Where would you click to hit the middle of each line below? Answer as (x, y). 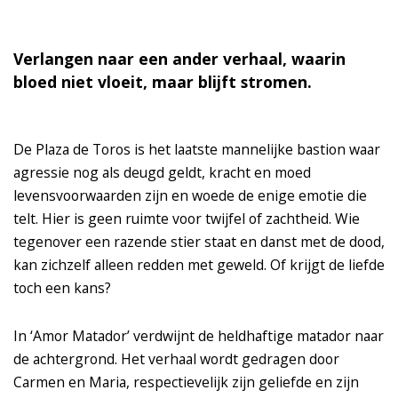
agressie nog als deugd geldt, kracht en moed (162, 173)
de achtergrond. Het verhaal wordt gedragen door (176, 359)
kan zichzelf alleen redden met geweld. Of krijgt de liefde (199, 265)
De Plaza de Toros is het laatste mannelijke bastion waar (197, 150)
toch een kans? (62, 288)
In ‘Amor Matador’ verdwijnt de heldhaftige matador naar (199, 336)
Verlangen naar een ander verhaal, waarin (179, 59)
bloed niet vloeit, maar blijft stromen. (163, 82)
